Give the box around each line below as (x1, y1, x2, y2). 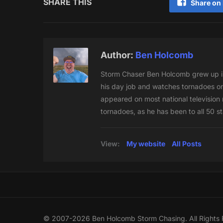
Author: (101, 50, 135, 61)
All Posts (172, 139, 202, 148)
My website (126, 139, 165, 148)
